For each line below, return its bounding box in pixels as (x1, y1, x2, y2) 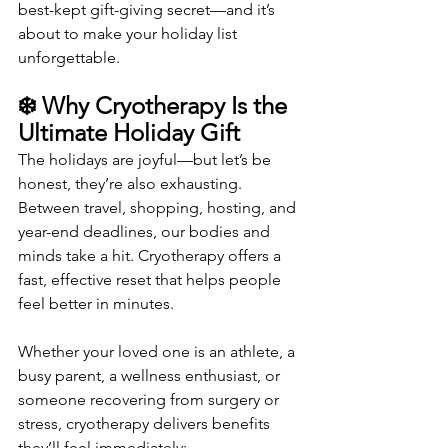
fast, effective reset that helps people (18, 270, 285, 290)
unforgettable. (18, 48, 120, 68)
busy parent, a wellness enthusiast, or (18, 366, 284, 386)
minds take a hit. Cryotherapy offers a (18, 246, 285, 266)
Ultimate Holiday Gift (18, 118, 240, 148)
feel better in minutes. (18, 294, 174, 314)
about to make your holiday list (18, 24, 241, 44)
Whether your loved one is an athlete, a (18, 342, 299, 362)
